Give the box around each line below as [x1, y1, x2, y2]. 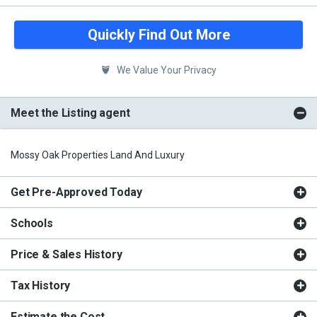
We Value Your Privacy [114, 64, 217, 76]
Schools [11, 216, 53, 230]
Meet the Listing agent [11, 105, 130, 120]
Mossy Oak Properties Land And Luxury [11, 149, 185, 161]
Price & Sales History [11, 247, 122, 261]
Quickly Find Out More [87, 25, 230, 43]
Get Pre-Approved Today [11, 185, 142, 199]
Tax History [11, 278, 71, 292]
